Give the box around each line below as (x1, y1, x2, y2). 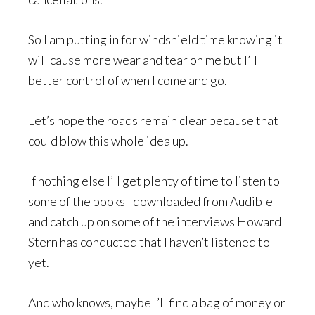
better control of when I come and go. (28, 72, 227, 88)
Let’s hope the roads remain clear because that (28, 112, 278, 128)
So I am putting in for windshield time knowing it (28, 31, 283, 47)
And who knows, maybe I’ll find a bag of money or (28, 294, 285, 310)
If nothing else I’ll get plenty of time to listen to (28, 172, 280, 188)
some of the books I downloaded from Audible (28, 193, 273, 209)
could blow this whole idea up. (28, 132, 188, 148)
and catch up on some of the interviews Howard (28, 213, 281, 229)
